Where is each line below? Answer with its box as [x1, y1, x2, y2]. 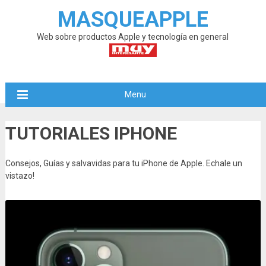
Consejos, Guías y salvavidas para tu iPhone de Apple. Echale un [5, 159, 242, 168]
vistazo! [5, 171, 34, 180]
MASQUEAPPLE [57, 7, 208, 32]
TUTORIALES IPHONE [5, 123, 177, 144]
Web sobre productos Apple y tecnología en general [37, 32, 229, 42]
